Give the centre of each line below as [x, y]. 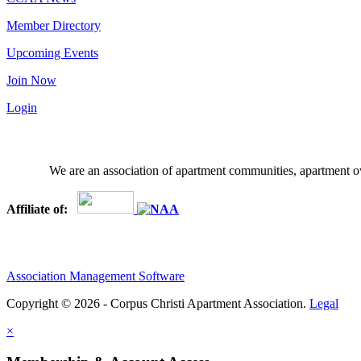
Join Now [31, 80]
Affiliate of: [42, 210]
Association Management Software [95, 276]
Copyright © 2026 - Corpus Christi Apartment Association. [158, 304]
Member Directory [54, 25]
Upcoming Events [52, 52]
